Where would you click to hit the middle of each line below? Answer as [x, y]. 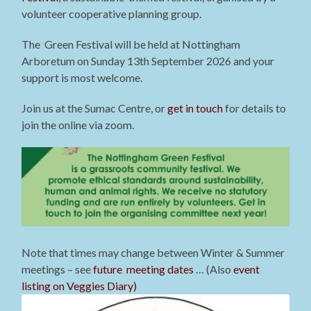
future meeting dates [144, 269]
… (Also [214, 269]
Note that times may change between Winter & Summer [153, 253]
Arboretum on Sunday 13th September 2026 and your [148, 61]
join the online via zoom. [78, 125]
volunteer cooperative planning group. [112, 14]
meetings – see [58, 269]
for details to [255, 108]
